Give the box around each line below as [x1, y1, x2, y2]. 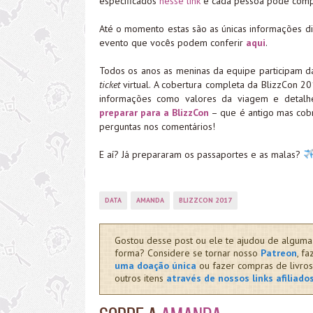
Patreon [260, 246, 297, 259]
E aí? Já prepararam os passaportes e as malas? [99, 147, 303, 161]
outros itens [114, 271, 166, 284]
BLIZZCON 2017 [179, 195, 232, 205]
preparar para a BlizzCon [99, 105, 210, 119]
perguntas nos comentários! [99, 119, 215, 133]
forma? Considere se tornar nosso [114, 246, 261, 259]
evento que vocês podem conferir [99, 36, 246, 49]
